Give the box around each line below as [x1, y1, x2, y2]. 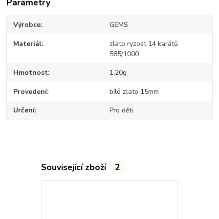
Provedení [13, 87, 47, 96]
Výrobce [13, 20, 41, 30]
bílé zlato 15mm [109, 87, 159, 96]
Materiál [13, 39, 42, 48]
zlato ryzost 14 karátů [109, 39, 178, 48]
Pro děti [109, 106, 133, 115]
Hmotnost [13, 68, 48, 78]
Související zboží [41, 161, 109, 173]
